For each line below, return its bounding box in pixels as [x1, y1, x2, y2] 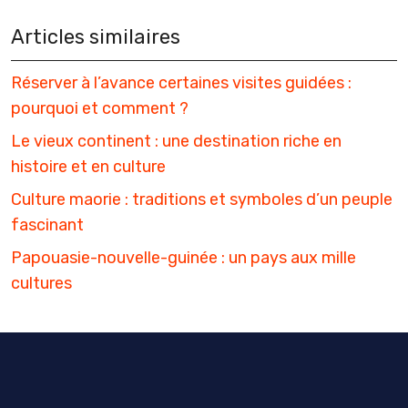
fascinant [11, 214, 84, 235]
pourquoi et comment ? [11, 97, 189, 118]
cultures [11, 272, 72, 293]
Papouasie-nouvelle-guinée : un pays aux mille [11, 247, 356, 268]
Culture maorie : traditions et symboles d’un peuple [11, 189, 393, 209]
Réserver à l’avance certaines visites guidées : [11, 72, 352, 93]
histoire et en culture [11, 156, 166, 177]
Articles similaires [11, 24, 180, 49]
